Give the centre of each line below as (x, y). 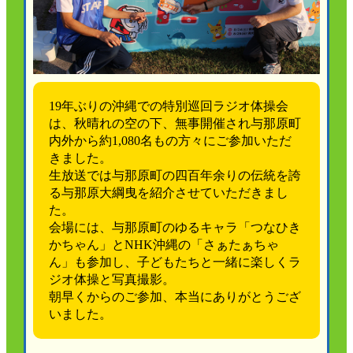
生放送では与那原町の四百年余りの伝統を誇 (175, 175)
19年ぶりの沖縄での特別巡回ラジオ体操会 (169, 106)
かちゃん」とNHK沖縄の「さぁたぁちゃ (164, 244)
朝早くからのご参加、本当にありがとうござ (175, 296)
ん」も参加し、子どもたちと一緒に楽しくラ (175, 262)
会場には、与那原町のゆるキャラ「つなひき (175, 227)
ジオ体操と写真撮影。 (112, 279)
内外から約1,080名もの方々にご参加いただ (171, 140)
